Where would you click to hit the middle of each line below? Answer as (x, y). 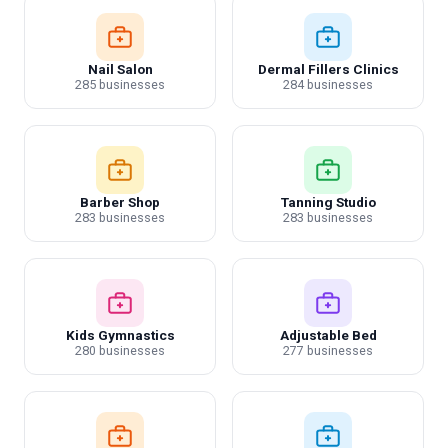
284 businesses (328, 84)
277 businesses (328, 350)
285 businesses (120, 84)
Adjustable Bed (328, 335)
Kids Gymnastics (120, 335)
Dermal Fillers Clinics (328, 69)
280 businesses (120, 350)
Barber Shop (120, 202)
